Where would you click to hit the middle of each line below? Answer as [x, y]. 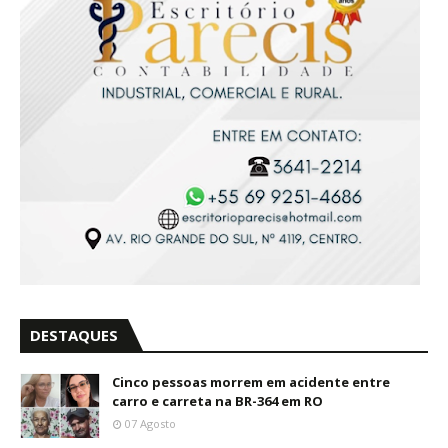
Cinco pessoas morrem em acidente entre [251, 381]
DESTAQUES [74, 334]
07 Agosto [150, 423]
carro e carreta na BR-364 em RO [217, 400]
